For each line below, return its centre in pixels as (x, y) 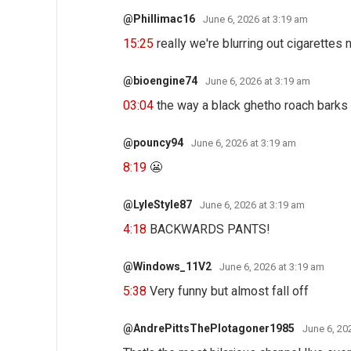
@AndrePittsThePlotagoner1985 (209, 328)
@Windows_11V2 (167, 266)
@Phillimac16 (159, 18)
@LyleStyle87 (157, 204)
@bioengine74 (160, 80)
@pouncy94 (153, 142)
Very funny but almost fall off (228, 291)
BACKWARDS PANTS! (208, 229)
